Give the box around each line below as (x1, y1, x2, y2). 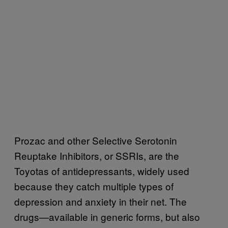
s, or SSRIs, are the (94, 149, 179, 162)
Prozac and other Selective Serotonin (14, 133, 177, 147)
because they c (14, 179, 81, 193)
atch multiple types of (81, 179, 174, 193)
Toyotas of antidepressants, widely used (14, 164, 189, 178)
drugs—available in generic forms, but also (14, 210, 200, 223)
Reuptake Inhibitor (14, 149, 94, 162)
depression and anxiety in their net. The (14, 194, 187, 208)
